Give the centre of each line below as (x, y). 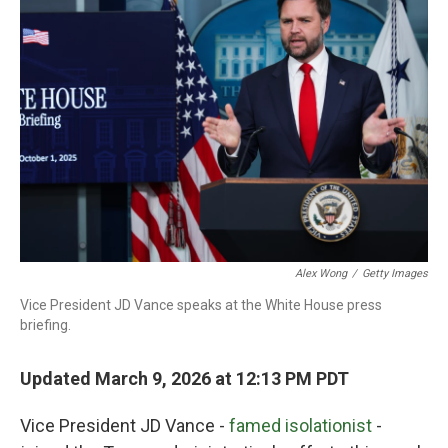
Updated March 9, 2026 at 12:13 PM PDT (184, 378)
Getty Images (395, 273)
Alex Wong (321, 273)
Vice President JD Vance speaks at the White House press (201, 305)
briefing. (45, 325)
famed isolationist (300, 425)
